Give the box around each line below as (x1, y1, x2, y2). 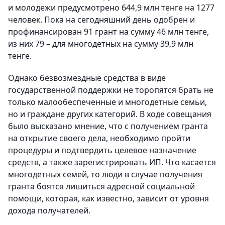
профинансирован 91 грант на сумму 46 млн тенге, (8, 26, 209, 38)
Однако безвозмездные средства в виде (8, 72, 166, 84)
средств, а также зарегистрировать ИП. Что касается (8, 157, 216, 168)
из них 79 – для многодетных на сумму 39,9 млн (8, 38, 193, 50)
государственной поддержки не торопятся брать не (8, 84, 213, 96)
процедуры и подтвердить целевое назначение (8, 145, 196, 156)
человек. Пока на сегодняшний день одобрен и (8, 14, 195, 26)
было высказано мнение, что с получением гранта (8, 121, 208, 132)
